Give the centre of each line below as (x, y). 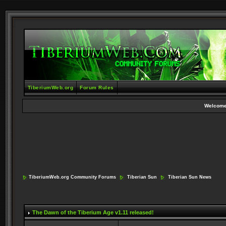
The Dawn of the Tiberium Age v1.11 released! (93, 212)
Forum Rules (97, 88)
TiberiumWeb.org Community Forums (72, 177)
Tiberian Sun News (189, 177)
